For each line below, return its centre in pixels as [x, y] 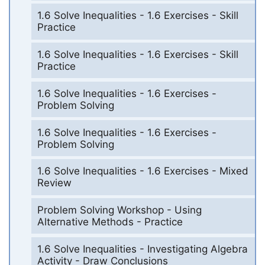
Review [54, 183]
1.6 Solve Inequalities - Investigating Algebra [142, 249]
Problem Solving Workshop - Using [119, 210]
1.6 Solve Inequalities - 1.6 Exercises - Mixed [143, 171]
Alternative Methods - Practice [110, 222]
